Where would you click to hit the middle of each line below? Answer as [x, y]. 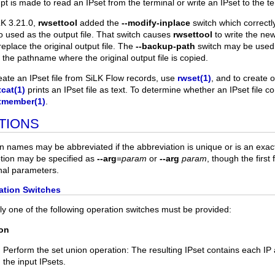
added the [99, 23]
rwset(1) [194, 78]
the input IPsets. [34, 261]
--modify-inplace [156, 23]
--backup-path [165, 46]
